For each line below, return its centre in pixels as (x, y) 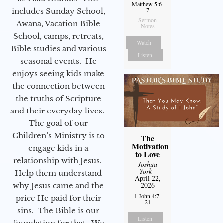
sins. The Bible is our (58, 211)
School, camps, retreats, (58, 36)
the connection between (58, 86)
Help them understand (58, 173)
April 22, (148, 178)
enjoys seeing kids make (58, 74)
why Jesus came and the (58, 186)
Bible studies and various (58, 49)
